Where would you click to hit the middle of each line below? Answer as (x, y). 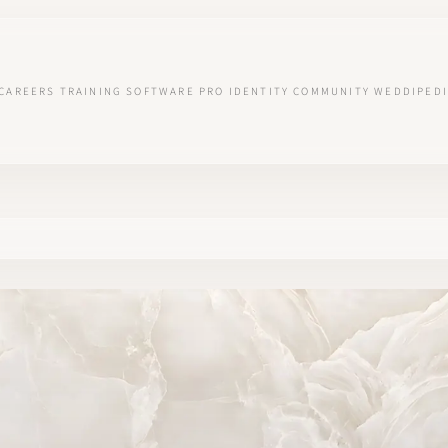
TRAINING (91, 91)
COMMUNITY (332, 91)
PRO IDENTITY (244, 91)
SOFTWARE (160, 91)
